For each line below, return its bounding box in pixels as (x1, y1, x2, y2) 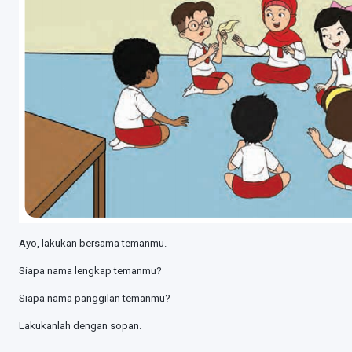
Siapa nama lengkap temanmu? (19, 264, 162, 277)
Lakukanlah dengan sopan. (19, 319, 141, 332)
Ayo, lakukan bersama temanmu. (19, 236, 167, 249)
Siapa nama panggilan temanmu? (19, 291, 170, 304)
